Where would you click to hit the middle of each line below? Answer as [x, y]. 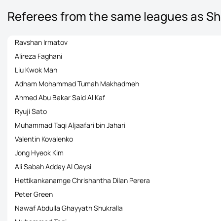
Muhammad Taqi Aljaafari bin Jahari [70, 125]
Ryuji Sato [31, 111]
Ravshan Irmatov [41, 42]
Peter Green [34, 194]
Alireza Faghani [38, 56]
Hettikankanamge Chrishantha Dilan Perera [82, 180]
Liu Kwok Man [36, 70]
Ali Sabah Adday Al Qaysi [53, 166]
